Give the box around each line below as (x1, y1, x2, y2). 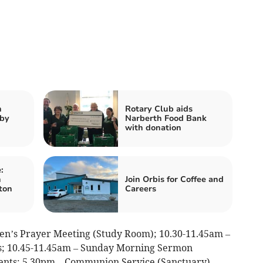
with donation (125, 122, 181, 134)
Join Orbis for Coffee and (125, 174, 224, 186)
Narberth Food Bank (125, 113, 207, 124)
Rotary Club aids (125, 103, 193, 115)
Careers (125, 183, 156, 195)
